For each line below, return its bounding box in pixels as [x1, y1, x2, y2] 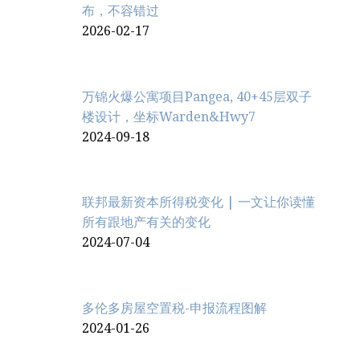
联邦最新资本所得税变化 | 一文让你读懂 [82, 194, 315, 211]
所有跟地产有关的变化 [82, 215, 211, 231]
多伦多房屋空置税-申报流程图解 [82, 301, 267, 317]
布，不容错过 [82, 2, 159, 18]
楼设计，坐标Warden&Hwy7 [82, 108, 256, 125]
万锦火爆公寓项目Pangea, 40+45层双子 [82, 88, 312, 104]
